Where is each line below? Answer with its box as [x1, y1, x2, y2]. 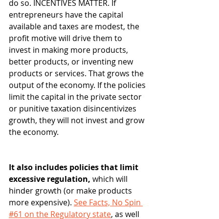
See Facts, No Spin [74, 197, 143, 208]
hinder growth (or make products [9, 185, 134, 197]
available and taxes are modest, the [9, 21, 141, 32]
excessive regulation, [9, 174, 92, 185]
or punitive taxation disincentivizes [9, 103, 138, 114]
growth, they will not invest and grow [9, 115, 146, 126]
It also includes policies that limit [9, 162, 140, 173]
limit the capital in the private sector [9, 91, 144, 103]
